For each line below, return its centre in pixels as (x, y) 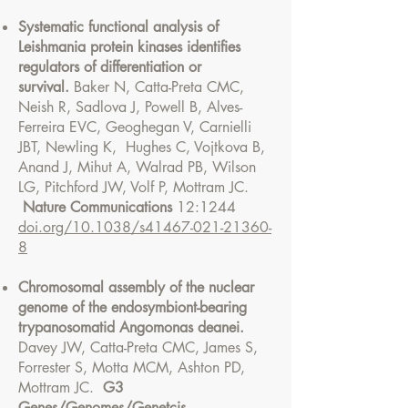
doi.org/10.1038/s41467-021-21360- (145, 227)
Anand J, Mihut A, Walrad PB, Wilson (137, 167)
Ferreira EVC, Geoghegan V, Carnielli (135, 127)
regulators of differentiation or (110, 67)
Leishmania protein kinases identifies (129, 47)
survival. (46, 87)
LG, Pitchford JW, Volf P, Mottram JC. (133, 187)
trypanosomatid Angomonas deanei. (131, 327)
